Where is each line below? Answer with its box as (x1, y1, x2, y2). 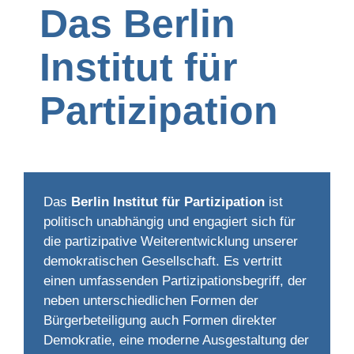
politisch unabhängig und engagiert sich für (43, 214, 296, 229)
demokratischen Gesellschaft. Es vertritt (43, 254, 282, 269)
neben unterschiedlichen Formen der (43, 293, 258, 308)
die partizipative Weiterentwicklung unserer (43, 234, 298, 249)
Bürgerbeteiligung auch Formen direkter (43, 313, 277, 328)
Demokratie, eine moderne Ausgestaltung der (43, 333, 309, 348)
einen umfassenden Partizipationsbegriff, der (43, 273, 307, 288)
